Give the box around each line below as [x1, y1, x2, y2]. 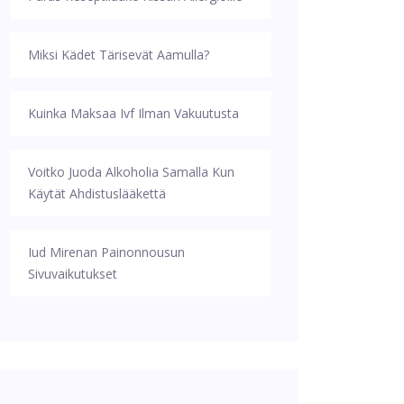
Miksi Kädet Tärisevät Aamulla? [28, 45, 209, 63]
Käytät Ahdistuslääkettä [28, 184, 166, 202]
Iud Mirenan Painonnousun [28, 243, 185, 261]
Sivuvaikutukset [28, 264, 117, 282]
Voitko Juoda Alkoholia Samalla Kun [28, 162, 234, 180]
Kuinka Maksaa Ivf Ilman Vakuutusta [28, 104, 239, 122]
